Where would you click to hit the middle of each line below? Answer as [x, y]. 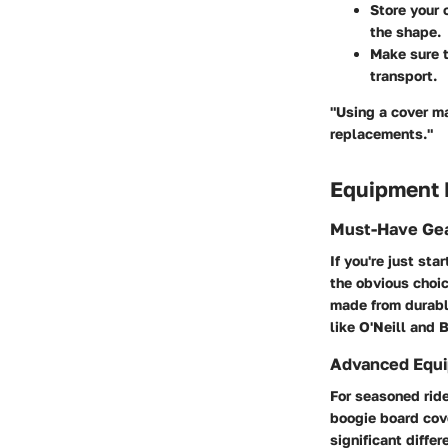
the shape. [405, 32]
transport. [403, 76]
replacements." [381, 134]
